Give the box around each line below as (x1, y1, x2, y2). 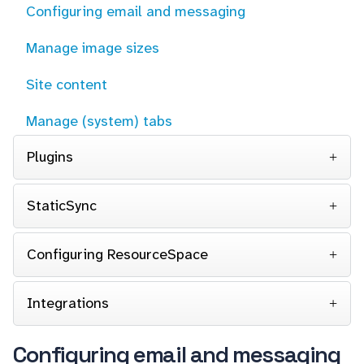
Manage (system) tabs (26, 111, 172, 131)
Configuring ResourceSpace (27, 245, 208, 264)
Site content (26, 75, 107, 94)
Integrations (27, 293, 109, 313)
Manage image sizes (26, 38, 159, 58)
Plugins (27, 147, 73, 167)
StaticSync (27, 196, 97, 215)
